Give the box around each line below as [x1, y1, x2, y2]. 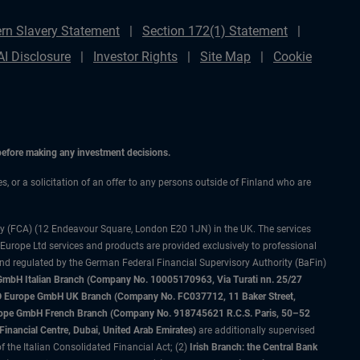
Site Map [200, 49, 251, 64]
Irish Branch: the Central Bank [190, 342, 317, 353]
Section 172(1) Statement [142, 23, 288, 39]
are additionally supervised [196, 325, 315, 336]
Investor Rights [93, 49, 178, 64]
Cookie [273, 49, 312, 64]
